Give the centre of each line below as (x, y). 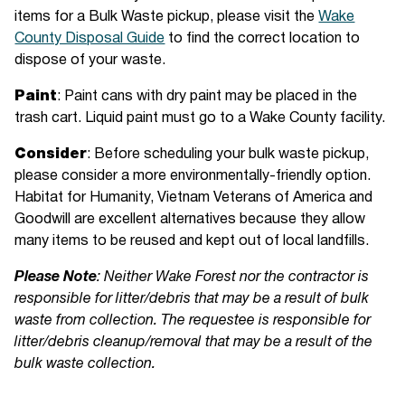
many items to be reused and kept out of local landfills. (192, 242)
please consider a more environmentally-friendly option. (193, 177)
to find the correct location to (263, 39)
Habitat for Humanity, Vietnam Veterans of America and (194, 198)
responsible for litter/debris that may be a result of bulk (192, 300)
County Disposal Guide (90, 39)
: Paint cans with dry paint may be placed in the (207, 97)
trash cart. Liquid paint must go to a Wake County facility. (200, 119)
